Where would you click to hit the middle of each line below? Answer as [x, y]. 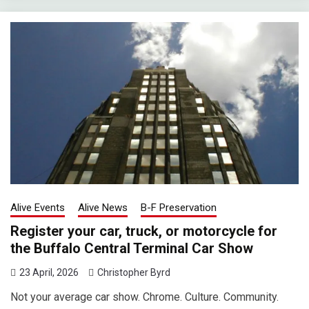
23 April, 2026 [49, 273]
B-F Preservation [179, 208]
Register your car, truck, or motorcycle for [144, 231]
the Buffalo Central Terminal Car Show [132, 249]
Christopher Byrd [134, 273]
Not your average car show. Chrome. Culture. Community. [144, 297]
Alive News [103, 208]
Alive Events [38, 208]
